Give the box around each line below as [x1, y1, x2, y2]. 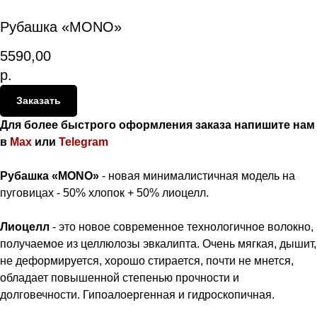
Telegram [59, 135, 108, 148]
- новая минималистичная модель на [102, 169, 295, 182]
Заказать [16, 94, 61, 106]
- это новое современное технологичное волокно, [50, 220, 313, 233]
